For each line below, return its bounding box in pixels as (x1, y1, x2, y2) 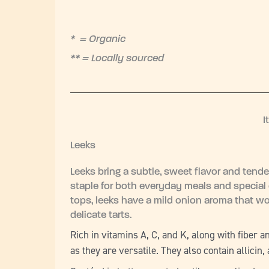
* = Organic (70, 34, 125, 44)
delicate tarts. (70, 210, 136, 220)
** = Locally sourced (70, 53, 164, 64)
